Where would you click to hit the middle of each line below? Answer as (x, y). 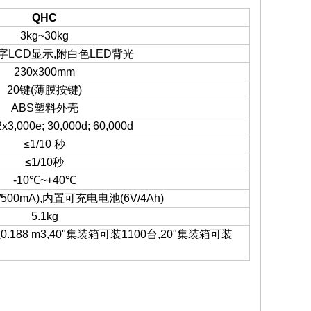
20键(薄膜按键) (44, 90)
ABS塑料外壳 (44, 108)
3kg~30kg (44, 36)
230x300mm (44, 72)
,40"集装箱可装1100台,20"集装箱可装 (140, 234)
